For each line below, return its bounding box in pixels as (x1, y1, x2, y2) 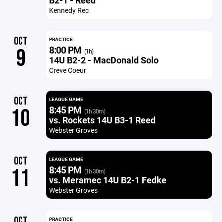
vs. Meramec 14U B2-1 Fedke (49, 174, 166, 186)
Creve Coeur (49, 65, 86, 75)
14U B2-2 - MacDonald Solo (49, 54, 159, 66)
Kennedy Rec (49, 5, 89, 15)
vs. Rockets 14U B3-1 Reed (49, 114, 156, 126)
